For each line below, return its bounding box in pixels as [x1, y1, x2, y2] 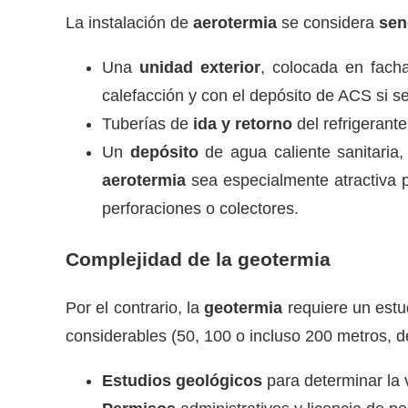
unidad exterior [138, 58, 260, 77]
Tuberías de [102, 115, 193, 134]
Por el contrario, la [66, 299, 205, 318]
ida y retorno [193, 115, 292, 134]
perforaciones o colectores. [102, 199, 299, 219]
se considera [277, 14, 379, 33]
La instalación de [66, 14, 193, 33]
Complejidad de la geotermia [66, 248, 331, 270]
